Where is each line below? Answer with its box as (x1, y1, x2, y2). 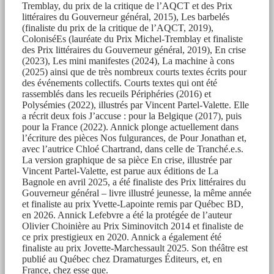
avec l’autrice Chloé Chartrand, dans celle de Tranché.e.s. (22, 143, 243, 154)
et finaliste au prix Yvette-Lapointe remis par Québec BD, (22, 198, 243, 209)
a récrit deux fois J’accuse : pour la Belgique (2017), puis (22, 110, 242, 121)
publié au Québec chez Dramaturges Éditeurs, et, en (22, 253, 222, 264)
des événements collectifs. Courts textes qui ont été (22, 77, 217, 88)
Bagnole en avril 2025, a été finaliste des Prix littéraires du (22, 176, 246, 187)
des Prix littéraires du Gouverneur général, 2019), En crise (22, 44, 246, 55)
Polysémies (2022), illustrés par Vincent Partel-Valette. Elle (22, 99, 249, 110)
